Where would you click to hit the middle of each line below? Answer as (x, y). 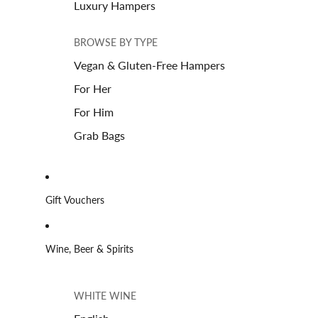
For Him (94, 111)
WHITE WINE (105, 295)
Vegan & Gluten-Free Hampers (149, 65)
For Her (93, 88)
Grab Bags (99, 135)
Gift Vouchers (75, 200)
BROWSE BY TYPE (116, 42)
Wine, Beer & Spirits (89, 249)
